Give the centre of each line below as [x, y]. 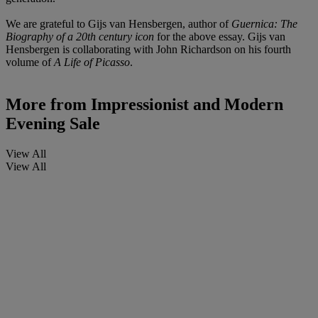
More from [46, 105]
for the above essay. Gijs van [220, 36]
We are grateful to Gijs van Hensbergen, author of [119, 23]
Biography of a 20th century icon [80, 36]
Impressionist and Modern [185, 105]
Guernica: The [264, 23]
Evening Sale [53, 124]
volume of [30, 62]
